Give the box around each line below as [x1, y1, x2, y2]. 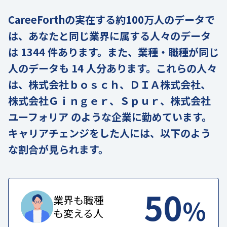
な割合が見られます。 [8, 141, 108, 157]
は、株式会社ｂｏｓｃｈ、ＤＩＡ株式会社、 [8, 77, 211, 92]
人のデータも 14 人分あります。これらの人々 [8, 60, 217, 75]
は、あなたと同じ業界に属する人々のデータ [8, 28, 211, 43]
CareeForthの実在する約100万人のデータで [8, 12, 215, 27]
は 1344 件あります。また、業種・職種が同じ [8, 44, 219, 59]
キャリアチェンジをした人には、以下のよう [8, 125, 211, 140]
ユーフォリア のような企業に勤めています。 [8, 109, 212, 124]
